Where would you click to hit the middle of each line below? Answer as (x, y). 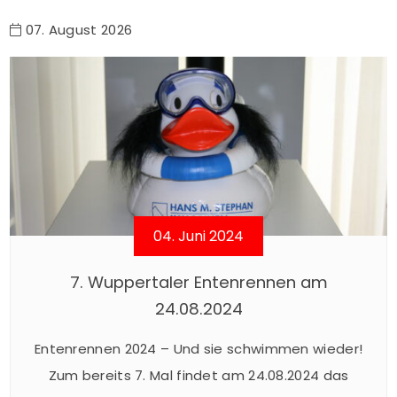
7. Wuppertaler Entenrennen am (198, 283)
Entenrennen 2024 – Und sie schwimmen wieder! (198, 349)
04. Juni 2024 (198, 237)
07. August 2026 (77, 29)
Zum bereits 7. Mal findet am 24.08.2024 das (198, 376)
